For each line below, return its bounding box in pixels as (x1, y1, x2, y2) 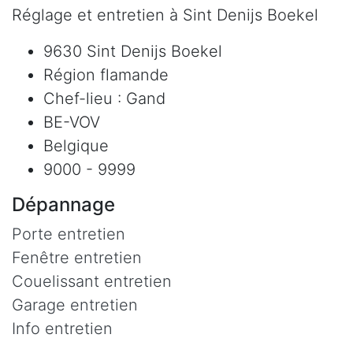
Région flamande (43, 65, 169, 84)
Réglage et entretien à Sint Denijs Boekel (12, 5, 318, 24)
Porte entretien (12, 224, 125, 243)
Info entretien (12, 318, 113, 338)
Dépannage (12, 192, 115, 216)
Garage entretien (12, 295, 138, 314)
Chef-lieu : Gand (43, 88, 165, 108)
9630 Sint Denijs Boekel (43, 41, 222, 61)
